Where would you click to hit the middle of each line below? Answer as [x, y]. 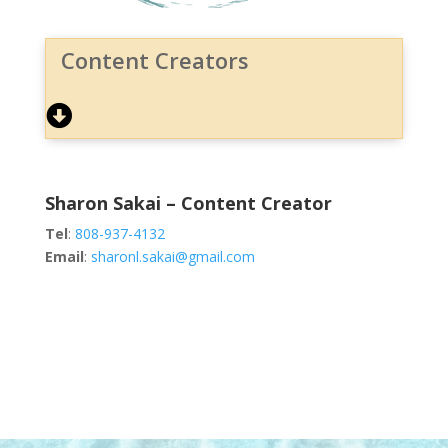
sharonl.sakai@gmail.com [172, 256]
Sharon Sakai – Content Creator [188, 202]
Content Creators [154, 59]
